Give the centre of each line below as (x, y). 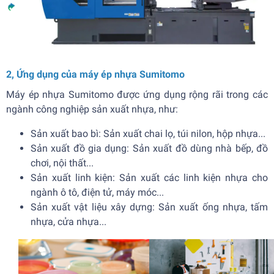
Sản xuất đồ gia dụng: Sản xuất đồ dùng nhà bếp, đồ (149, 149)
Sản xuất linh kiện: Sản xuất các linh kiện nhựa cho (149, 178)
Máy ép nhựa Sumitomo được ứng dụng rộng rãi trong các (137, 95)
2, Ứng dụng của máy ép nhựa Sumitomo (95, 75)
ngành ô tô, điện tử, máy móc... (97, 193)
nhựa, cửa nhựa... (68, 222)
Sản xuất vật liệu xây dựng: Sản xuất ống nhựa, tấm (149, 207)
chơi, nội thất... (62, 163)
